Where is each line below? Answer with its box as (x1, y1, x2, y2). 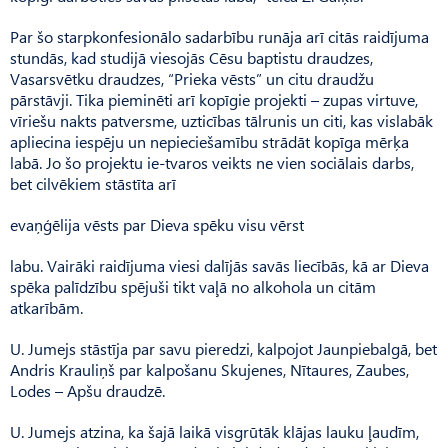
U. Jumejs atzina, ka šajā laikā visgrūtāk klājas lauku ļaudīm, (10, 420, 419, 442)
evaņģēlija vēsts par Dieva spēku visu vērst (10, 213, 304, 235)
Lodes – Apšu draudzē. (10, 379, 165, 401)
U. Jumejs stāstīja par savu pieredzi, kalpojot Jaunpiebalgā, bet (10, 337, 437, 359)
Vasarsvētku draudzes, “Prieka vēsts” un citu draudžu (10, 67, 374, 89)
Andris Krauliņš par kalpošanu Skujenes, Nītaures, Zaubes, (10, 358, 409, 380)
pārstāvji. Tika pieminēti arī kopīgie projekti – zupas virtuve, (10, 88, 418, 110)
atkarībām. (10, 296, 83, 318)
